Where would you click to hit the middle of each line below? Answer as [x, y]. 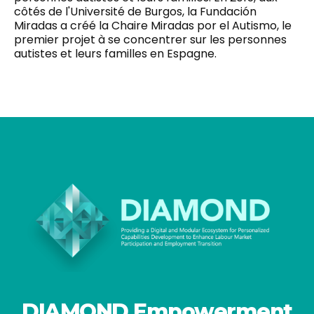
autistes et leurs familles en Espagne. [115, 53]
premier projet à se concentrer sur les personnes [150, 39]
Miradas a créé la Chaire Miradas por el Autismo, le [153, 25]
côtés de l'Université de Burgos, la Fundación [135, 11]
